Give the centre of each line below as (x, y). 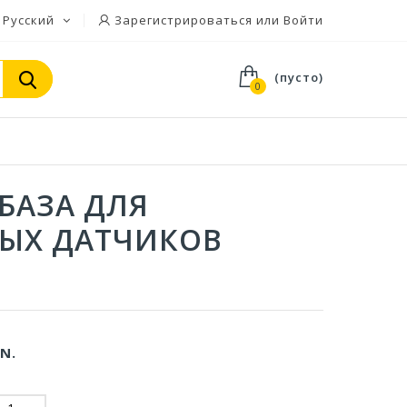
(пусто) (299, 77)
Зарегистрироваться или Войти (217, 20)
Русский (29, 20)
